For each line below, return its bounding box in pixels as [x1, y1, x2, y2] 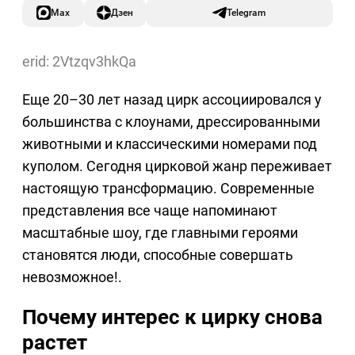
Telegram [227, 6, 266, 19]
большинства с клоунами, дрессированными [22, 113, 320, 131]
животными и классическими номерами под [22, 136, 317, 153]
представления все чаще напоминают [22, 202, 277, 219]
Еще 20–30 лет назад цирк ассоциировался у [22, 91, 322, 109]
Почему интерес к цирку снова [22, 305, 323, 330]
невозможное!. [22, 269, 122, 286]
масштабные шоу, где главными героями [22, 224, 298, 242]
